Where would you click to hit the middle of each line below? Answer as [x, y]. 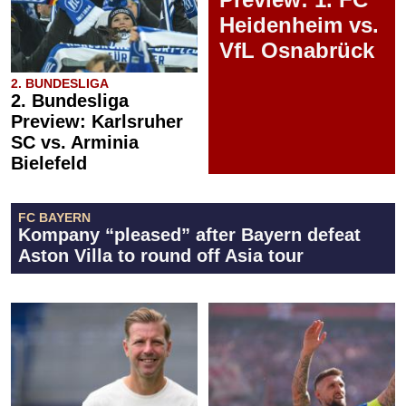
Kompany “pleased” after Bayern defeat [189, 235]
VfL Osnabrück [297, 50]
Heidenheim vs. [299, 25]
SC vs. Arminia [75, 142]
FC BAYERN [54, 217]
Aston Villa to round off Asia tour [161, 256]
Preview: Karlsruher [97, 121]
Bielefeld [49, 163]
